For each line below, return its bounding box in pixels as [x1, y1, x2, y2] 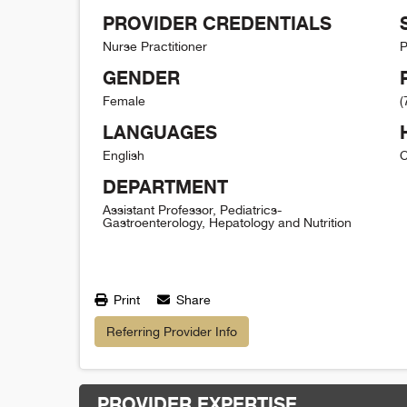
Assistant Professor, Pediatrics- [103, 202, 282, 217]
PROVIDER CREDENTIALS [103, 11, 332, 35]
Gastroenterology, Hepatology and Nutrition [103, 214, 352, 230]
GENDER [103, 65, 180, 89]
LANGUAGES [103, 120, 217, 144]
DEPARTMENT [103, 174, 228, 198]
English [103, 147, 144, 163]
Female [103, 93, 145, 108]
